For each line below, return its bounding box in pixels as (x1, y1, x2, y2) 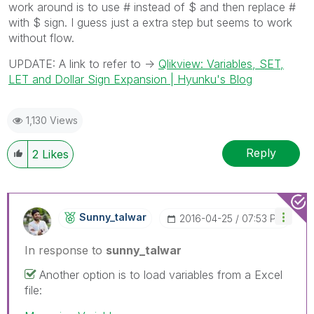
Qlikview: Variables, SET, (158, 56, 284, 71)
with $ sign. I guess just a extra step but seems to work (8, 15, 292, 29)
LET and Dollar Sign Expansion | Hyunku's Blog (8, 71, 252, 86)
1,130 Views (26, 114, 78, 126)
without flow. (8, 30, 74, 45)
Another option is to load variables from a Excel (39, 267, 282, 282)
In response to (25, 243, 106, 257)
